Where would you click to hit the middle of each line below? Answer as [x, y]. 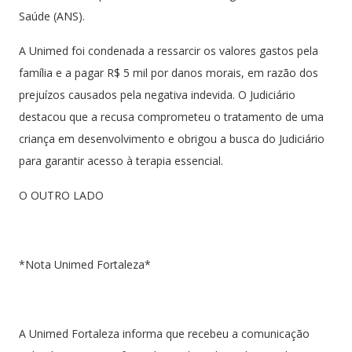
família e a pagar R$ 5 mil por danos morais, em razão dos [169, 72]
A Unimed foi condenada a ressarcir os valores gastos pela [169, 50]
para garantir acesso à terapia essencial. [121, 160]
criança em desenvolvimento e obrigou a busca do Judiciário [172, 138]
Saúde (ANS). [52, 16]
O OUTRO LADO [61, 195]
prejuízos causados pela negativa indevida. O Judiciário [157, 94]
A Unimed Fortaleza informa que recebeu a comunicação [164, 333]
